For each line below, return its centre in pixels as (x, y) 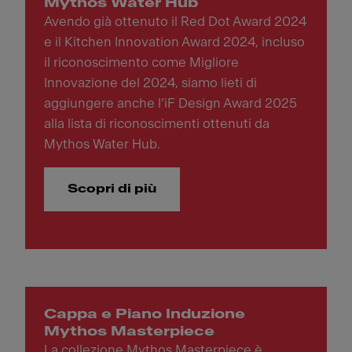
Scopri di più (112, 189)
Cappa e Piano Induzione (145, 314)
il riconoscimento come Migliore (141, 62)
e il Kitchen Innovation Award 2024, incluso (174, 42)
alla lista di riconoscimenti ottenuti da (157, 124)
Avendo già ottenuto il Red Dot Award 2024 (176, 22)
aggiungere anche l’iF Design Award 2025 (170, 103)
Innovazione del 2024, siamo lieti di (150, 83)
